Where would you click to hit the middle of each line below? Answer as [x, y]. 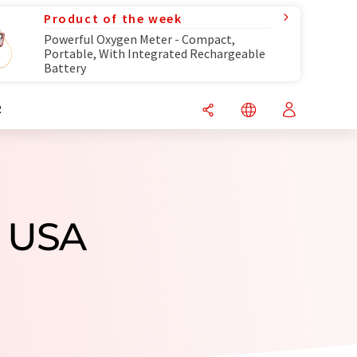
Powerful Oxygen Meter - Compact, [139, 39]
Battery [65, 68]
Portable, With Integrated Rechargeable [155, 53]
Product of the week [113, 18]
